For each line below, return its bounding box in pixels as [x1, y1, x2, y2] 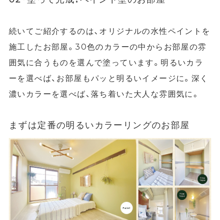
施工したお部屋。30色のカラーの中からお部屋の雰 [8, 41, 207, 52]
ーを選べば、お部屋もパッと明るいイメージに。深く [8, 73, 209, 83]
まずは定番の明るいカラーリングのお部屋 [8, 119, 190, 130]
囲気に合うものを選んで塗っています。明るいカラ [8, 57, 204, 67]
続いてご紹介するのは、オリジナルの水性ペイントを [8, 26, 211, 36]
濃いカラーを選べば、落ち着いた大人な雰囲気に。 [8, 88, 200, 99]
